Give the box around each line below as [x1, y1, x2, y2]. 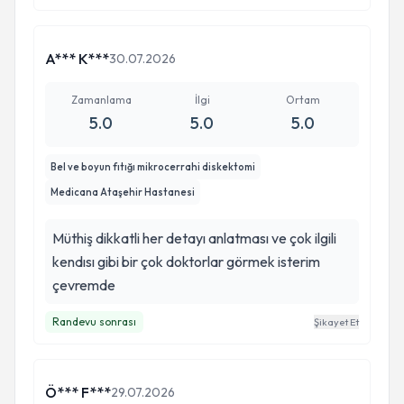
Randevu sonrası [52, 315, 136, 328]
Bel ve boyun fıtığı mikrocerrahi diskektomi [50, 161, 255, 173]
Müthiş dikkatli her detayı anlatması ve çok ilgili [52, 229, 336, 247]
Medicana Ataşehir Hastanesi [50, 186, 195, 198]
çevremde [52, 276, 115, 294]
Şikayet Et [314, 316, 359, 328]
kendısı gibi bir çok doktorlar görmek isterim [52, 252, 320, 271]
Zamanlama [70, 93, 132, 106]
